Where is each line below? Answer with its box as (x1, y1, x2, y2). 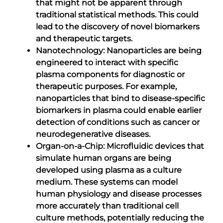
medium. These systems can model (36, 177, 178, 187)
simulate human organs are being (36, 153, 171, 163)
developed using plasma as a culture (36, 165, 182, 175)
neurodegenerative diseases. (36, 129, 150, 139)
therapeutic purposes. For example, (36, 81, 177, 91)
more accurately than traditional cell (36, 201, 179, 211)
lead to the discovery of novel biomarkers (36, 21, 200, 31)
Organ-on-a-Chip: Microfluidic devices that (36, 141, 204, 151)
